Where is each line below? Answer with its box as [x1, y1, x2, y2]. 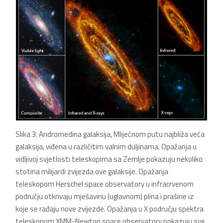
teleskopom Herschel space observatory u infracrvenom [15, 178, 194, 190]
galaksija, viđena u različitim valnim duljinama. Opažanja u [15, 141, 197, 153]
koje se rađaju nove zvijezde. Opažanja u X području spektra [15, 203, 204, 215]
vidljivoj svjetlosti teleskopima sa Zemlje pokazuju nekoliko [15, 153, 203, 165]
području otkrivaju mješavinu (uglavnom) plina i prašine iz [15, 191, 194, 203]
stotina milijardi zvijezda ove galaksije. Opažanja [15, 166, 168, 178]
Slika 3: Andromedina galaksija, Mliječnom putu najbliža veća [15, 128, 205, 140]
